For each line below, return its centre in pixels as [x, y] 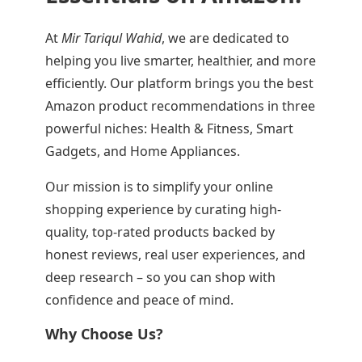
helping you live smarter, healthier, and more [181, 61]
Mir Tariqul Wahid [112, 38]
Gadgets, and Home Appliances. [143, 151]
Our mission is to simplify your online [160, 187]
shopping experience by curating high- [164, 209]
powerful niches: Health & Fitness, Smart [170, 128]
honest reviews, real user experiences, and [176, 255]
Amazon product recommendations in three [181, 106]
